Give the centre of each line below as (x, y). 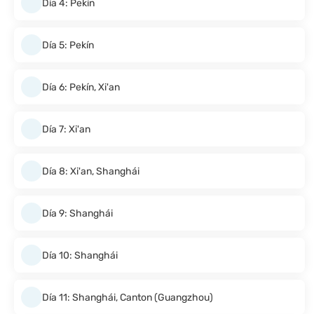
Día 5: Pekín (68, 45)
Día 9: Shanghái (77, 213)
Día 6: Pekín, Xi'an (81, 87)
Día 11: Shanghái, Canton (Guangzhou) (128, 297)
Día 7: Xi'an (66, 129)
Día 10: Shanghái (80, 255)
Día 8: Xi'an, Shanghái (91, 171)
